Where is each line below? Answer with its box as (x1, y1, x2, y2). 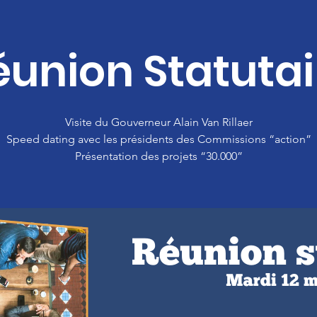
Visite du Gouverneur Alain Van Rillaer (64, 115, 253, 129)
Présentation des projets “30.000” (74, 149, 243, 163)
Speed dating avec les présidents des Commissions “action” (6, 132, 311, 146)
